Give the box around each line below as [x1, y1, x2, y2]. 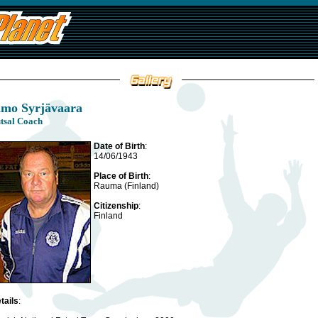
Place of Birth [93, 171, 148, 181]
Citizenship [93, 201, 138, 211]
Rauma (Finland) [93, 181, 159, 191]
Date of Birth [93, 141, 145, 151]
